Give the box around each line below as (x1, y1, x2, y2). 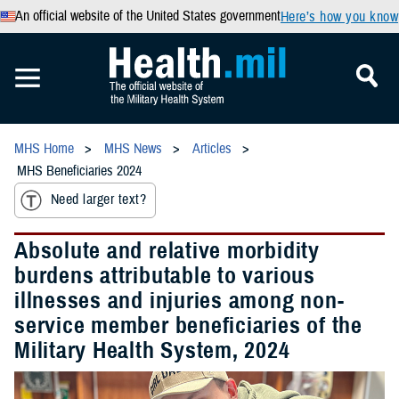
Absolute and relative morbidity (14, 235, 320, 265)
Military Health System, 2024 (14, 335, 290, 364)
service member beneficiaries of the (14, 310, 362, 339)
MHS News (104, 140, 162, 158)
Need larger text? (51, 191, 147, 209)
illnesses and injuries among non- (14, 285, 345, 314)
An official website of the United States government (14, 7, 281, 25)
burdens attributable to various (14, 260, 315, 289)
